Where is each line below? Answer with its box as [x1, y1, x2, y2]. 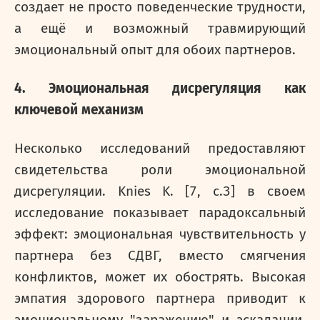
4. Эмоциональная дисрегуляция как [14, 81, 306, 96]
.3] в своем [219, 184, 306, 199]
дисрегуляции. [14, 184, 118, 199]
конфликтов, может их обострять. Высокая [14, 269, 306, 285]
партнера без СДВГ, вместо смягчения [14, 248, 306, 264]
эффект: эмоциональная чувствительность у [14, 226, 306, 242]
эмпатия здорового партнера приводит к [14, 291, 306, 306]
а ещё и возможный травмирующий [14, 21, 306, 36]
